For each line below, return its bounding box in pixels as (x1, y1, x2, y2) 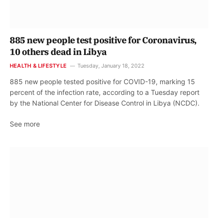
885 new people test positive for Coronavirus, (10, 34, 197, 46)
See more (10, 119, 40, 128)
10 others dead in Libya (10, 46, 107, 57)
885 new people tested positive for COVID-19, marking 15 (10, 77, 195, 86)
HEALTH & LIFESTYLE (10, 62, 67, 69)
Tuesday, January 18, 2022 (77, 62, 145, 69)
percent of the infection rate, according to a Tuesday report (10, 88, 200, 96)
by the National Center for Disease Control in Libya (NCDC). (10, 98, 200, 107)
